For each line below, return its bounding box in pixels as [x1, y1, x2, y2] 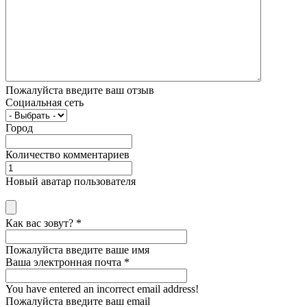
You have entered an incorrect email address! [5, 282, 199, 295]
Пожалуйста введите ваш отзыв [5, 84, 154, 96]
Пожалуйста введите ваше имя [5, 243, 149, 256]
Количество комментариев [5, 148, 130, 160]
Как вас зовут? [5, 217, 76, 229]
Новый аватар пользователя [5, 175, 136, 187]
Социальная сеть [5, 96, 84, 108]
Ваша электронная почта [5, 256, 124, 268]
